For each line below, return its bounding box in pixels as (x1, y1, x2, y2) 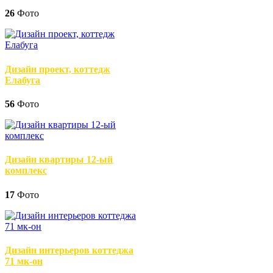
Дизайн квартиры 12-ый (5, 154, 113, 165)
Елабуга (5, 74, 40, 85)
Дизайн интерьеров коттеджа (5, 244, 133, 255)
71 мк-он (5, 255, 43, 266)
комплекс (5, 165, 47, 176)
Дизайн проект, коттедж (5, 63, 110, 74)
